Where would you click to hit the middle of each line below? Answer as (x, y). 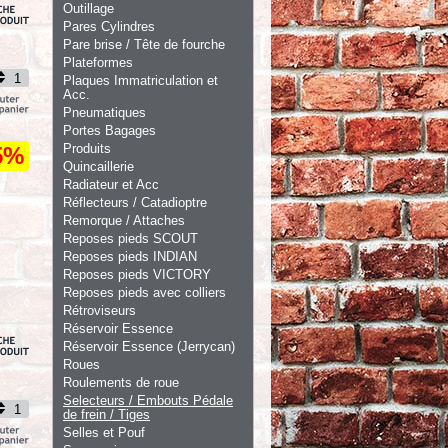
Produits (87, 148)
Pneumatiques (104, 112)
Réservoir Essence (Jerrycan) (149, 346)
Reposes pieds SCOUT (130, 238)
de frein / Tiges (106, 414)
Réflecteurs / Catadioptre (135, 202)
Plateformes (98, 62)
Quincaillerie (98, 166)
